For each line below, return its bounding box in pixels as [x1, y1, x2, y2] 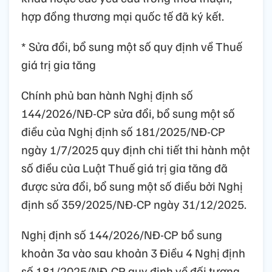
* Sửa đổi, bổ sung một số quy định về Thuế [21, 38, 242, 54]
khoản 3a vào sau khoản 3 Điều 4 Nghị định [21, 244, 245, 260]
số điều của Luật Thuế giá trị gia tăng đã [21, 159, 228, 175]
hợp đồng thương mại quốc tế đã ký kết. [21, 7, 224, 24]
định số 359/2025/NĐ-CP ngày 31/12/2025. [21, 195, 246, 212]
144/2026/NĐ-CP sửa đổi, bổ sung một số [21, 104, 235, 121]
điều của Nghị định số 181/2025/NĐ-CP [21, 123, 225, 139]
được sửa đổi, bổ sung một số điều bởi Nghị [21, 177, 243, 194]
